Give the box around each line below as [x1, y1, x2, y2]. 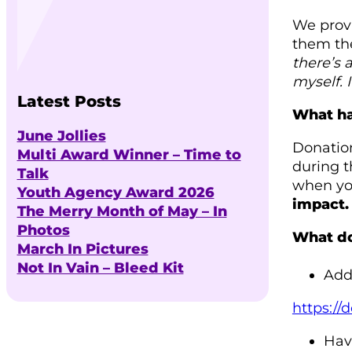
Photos [16, 221, 70, 239]
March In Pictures [16, 240, 148, 258]
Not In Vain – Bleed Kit [16, 258, 184, 277]
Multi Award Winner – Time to [16, 145, 241, 163]
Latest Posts [16, 92, 121, 112]
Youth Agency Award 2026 [16, 183, 214, 201]
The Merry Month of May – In [16, 202, 227, 220]
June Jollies [16, 126, 106, 145]
